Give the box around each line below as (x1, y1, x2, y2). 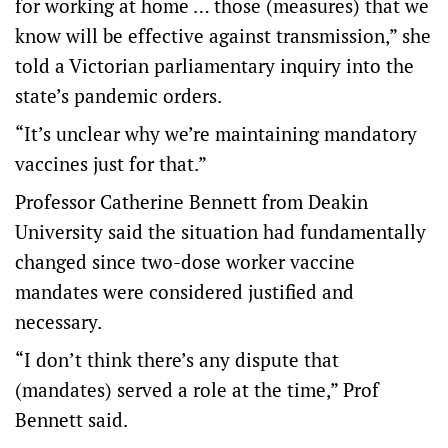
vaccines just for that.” (15, 151, 207, 176)
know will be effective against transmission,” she (15, 23, 431, 48)
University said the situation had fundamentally (15, 219, 426, 244)
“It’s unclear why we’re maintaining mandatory (15, 121, 417, 146)
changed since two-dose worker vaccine (15, 249, 355, 274)
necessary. (15, 309, 102, 334)
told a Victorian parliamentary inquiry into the (15, 53, 414, 78)
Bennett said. (15, 407, 128, 432)
